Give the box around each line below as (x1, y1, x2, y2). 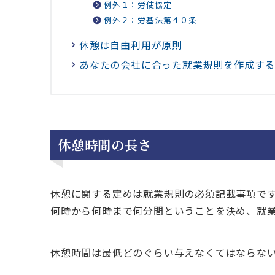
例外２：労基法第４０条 (104, 14, 197, 26)
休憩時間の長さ (58, 135, 152, 155)
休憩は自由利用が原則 (79, 37, 182, 53)
